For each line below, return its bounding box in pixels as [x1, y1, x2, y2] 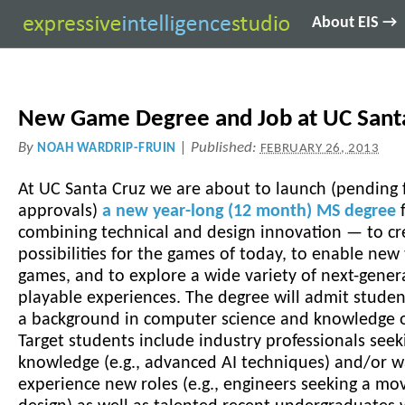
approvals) [18, 202, 102, 221]
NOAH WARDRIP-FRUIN [37, 142, 176, 155]
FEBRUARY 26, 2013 [259, 142, 380, 155]
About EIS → [312, 14, 397, 32]
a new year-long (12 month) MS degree [102, 202, 396, 221]
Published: [190, 140, 260, 155]
